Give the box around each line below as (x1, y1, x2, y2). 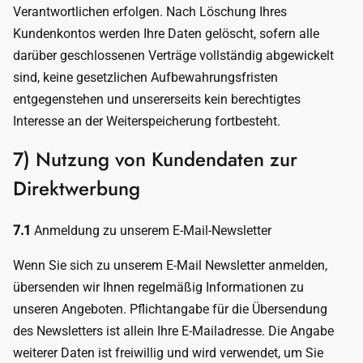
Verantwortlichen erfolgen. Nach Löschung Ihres (13, 4, 287, 19)
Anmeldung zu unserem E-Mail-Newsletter (31, 223, 271, 238)
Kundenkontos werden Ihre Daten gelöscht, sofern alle (13, 26, 319, 41)
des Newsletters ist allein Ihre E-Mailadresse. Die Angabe (13, 323, 334, 339)
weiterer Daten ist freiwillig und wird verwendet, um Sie (13, 345, 323, 361)
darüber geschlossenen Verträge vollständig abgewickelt (13, 48, 334, 63)
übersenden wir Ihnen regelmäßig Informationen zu (13, 280, 304, 295)
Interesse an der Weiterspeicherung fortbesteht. (13, 113, 280, 129)
